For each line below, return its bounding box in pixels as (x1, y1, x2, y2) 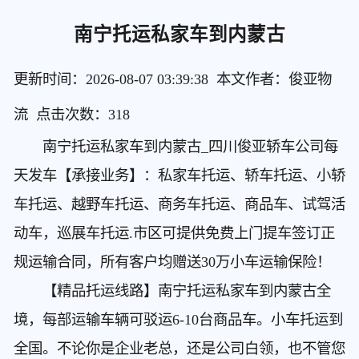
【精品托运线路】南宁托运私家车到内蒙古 (13, 282, 317, 299)
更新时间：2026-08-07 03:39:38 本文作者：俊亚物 (13, 71, 332, 87)
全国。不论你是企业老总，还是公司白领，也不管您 (13, 340, 345, 357)
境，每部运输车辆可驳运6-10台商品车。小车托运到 (13, 311, 343, 328)
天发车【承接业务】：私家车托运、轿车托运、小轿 (13, 167, 345, 184)
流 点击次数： (13, 106, 108, 123)
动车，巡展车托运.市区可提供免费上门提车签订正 (13, 224, 335, 241)
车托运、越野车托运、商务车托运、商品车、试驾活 (13, 196, 345, 212)
